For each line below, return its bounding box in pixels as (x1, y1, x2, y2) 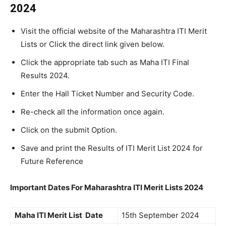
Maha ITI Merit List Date (15, 210, 103, 220)
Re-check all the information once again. (21, 107, 164, 117)
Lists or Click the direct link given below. (21, 39, 164, 49)
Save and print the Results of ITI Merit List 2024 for (21, 143, 203, 153)
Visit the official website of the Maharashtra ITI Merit (21, 26, 207, 36)
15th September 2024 (122, 210, 199, 220)
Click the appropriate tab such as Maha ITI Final (21, 58, 189, 67)
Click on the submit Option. (21, 125, 117, 135)
